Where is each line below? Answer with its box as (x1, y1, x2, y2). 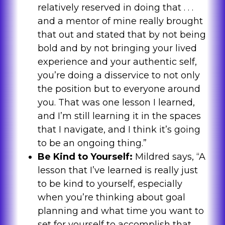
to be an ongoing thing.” (37, 138, 147, 149)
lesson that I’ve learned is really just (37, 165, 198, 176)
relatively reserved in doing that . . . (37, 2, 193, 14)
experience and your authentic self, (37, 56, 197, 68)
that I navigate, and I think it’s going (37, 124, 200, 136)
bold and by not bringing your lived (37, 43, 197, 54)
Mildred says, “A (132, 151, 205, 163)
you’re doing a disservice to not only (37, 70, 200, 81)
